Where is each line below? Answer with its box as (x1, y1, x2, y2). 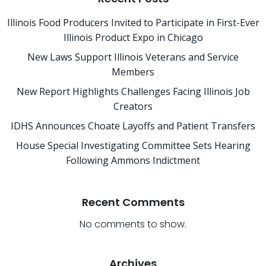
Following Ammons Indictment (66, 154, 200, 167)
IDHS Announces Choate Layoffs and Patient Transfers (11, 119, 255, 132)
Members (112, 65, 154, 78)
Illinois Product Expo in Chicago (63, 31, 203, 44)
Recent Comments (81, 195, 185, 210)
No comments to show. (80, 217, 186, 231)
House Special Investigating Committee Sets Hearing (15, 139, 251, 152)
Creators (113, 100, 153, 113)
